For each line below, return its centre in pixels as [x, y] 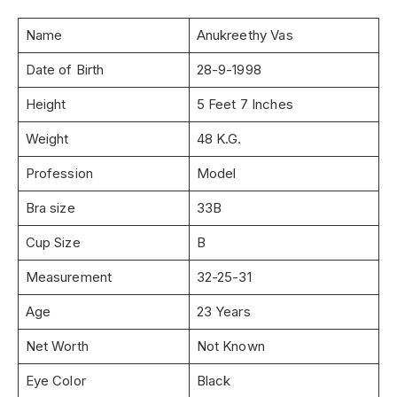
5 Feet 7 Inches [245, 104]
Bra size [50, 207]
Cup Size [53, 242]
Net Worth [57, 346]
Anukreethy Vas [245, 35]
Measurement [69, 276]
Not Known [230, 346]
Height [46, 104]
